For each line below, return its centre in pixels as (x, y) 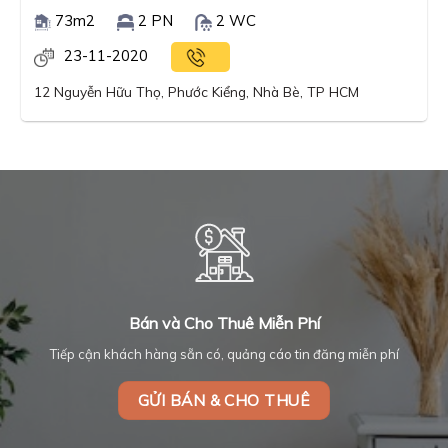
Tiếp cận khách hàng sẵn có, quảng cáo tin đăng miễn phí (224, 354)
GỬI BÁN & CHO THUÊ (224, 400)
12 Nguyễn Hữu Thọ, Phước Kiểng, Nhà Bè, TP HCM (197, 91)
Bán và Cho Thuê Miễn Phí (224, 323)
